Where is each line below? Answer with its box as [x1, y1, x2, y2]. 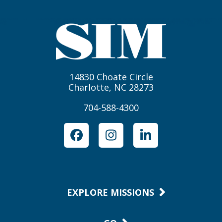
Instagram [110, 132, 169, 149]
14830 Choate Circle [69, 70, 153, 83]
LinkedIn [145, 132, 193, 149]
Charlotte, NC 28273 [68, 81, 154, 93]
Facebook [75, 132, 129, 149]
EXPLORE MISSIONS [66, 186, 154, 198]
